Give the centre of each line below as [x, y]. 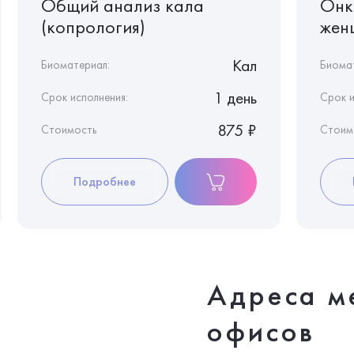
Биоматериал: [75, 64]
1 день [235, 97]
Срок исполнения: [85, 97]
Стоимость [69, 129]
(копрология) [93, 26]
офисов [261, 331]
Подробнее [105, 181]
